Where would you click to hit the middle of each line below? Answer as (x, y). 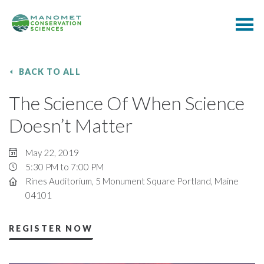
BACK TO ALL (50, 72)
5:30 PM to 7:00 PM (65, 167)
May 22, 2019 (52, 153)
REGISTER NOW (51, 228)
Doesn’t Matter (71, 125)
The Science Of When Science (127, 103)
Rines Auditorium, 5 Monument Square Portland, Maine (132, 181)
